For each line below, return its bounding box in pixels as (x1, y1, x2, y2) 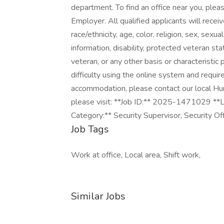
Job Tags (71, 122, 109, 136)
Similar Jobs (71, 189, 125, 203)
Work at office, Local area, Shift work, (71, 149, 200, 160)
